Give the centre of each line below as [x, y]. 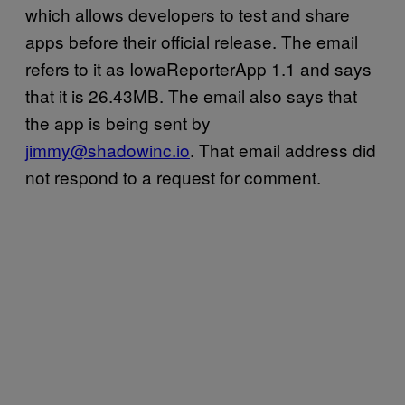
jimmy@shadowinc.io [108, 150]
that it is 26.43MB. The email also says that [191, 95]
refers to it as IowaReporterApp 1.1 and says [198, 68]
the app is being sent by [118, 122]
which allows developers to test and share [188, 14]
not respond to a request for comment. [173, 177]
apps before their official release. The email [192, 41]
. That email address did [283, 150]
